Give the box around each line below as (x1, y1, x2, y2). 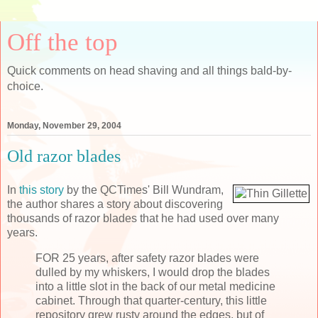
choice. (7, 80, 43, 92)
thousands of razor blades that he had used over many (7, 212, 279, 224)
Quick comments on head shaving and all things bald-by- (7, 65, 292, 77)
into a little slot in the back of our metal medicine (35, 280, 275, 292)
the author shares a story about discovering (7, 197, 223, 210)
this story (19, 183, 64, 196)
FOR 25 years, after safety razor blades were (35, 251, 259, 264)
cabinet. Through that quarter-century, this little (35, 294, 267, 307)
